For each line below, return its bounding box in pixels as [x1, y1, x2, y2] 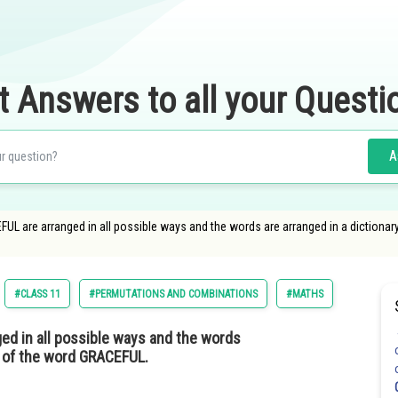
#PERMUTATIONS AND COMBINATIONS [89, 288, 258, 300]
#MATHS [286, 288, 323, 300]
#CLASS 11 [14, 288, 60, 300]
